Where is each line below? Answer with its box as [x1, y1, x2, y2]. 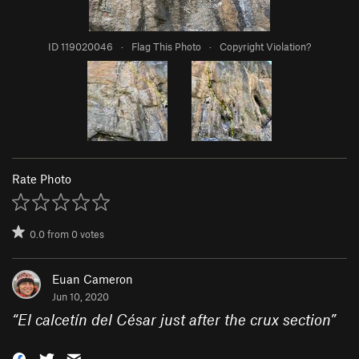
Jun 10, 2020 [52, 290, 109, 304]
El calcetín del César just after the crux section [18, 310, 330, 329]
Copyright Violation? [220, 40, 311, 54]
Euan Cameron [52, 272, 133, 287]
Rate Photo [12, 171, 71, 187]
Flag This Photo [131, 40, 201, 54]
